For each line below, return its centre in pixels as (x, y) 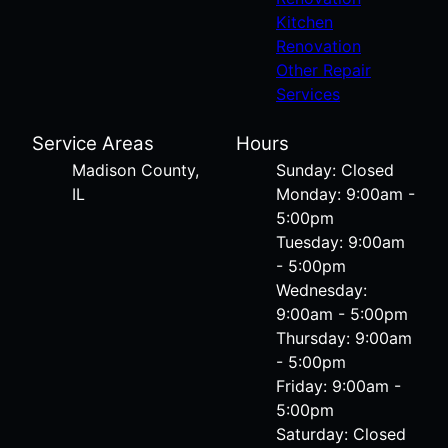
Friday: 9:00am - (338, 385)
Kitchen (304, 21)
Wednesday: (321, 289)
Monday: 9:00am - (345, 193)
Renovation (318, 45)
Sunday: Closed (335, 169)
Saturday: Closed (341, 433)
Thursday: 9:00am (344, 337)
